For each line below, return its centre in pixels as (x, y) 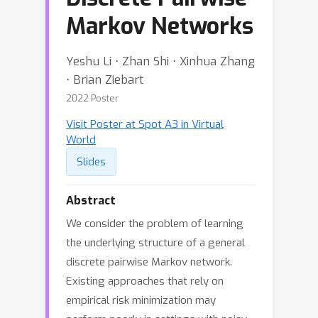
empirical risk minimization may (141, 300)
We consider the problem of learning (155, 224)
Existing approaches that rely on (145, 281)
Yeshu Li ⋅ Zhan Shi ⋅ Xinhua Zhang (160, 61)
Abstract (91, 201)
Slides (91, 162)
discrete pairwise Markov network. (149, 262)
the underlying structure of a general (155, 243)
